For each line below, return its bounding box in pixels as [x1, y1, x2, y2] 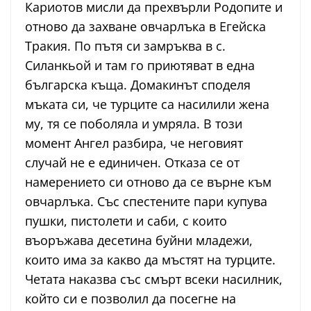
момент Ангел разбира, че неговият [25, 135, 243, 152]
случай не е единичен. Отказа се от [25, 154, 239, 171]
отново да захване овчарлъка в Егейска [25, 18, 266, 35]
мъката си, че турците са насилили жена [25, 96, 269, 113]
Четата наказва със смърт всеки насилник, [25, 271, 283, 288]
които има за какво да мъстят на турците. [25, 251, 276, 269]
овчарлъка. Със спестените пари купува [25, 193, 267, 210]
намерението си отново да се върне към [25, 174, 271, 191]
